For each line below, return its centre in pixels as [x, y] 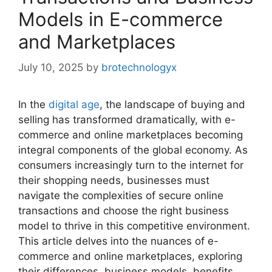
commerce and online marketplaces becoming [131, 134]
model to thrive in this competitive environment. [134, 226]
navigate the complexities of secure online [121, 195]
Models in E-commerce [121, 19]
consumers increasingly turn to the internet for [131, 165]
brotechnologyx [139, 67]
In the [33, 104]
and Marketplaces [97, 42]
